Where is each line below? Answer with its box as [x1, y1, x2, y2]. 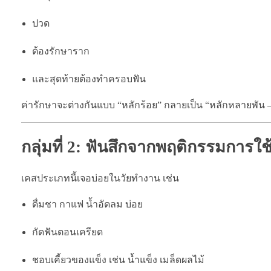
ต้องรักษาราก [31, 45, 90, 56]
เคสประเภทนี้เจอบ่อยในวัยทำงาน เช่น [21, 172, 179, 183]
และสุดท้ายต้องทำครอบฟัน [31, 73, 146, 84]
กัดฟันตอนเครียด [31, 226, 103, 237]
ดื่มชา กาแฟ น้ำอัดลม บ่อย [31, 198, 143, 209]
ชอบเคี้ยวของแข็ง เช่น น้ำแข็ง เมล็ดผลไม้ [31, 254, 204, 265]
